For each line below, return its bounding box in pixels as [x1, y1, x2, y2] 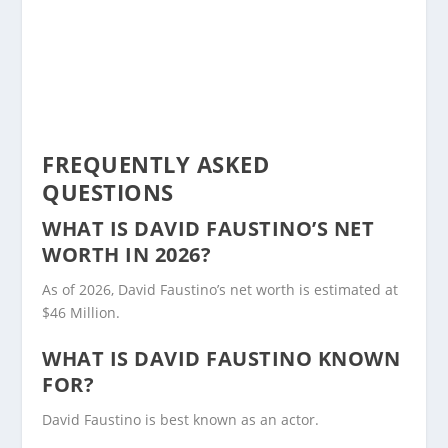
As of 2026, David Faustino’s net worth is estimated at [42, 280, 399, 300]
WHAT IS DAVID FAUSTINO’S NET [42, 215, 375, 243]
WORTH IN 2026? [42, 241, 212, 269]
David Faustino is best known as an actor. [42, 410, 320, 430]
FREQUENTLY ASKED [42, 149, 270, 180]
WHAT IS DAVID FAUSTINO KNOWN [42, 345, 401, 373]
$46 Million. [42, 303, 121, 323]
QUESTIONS [42, 177, 174, 208]
